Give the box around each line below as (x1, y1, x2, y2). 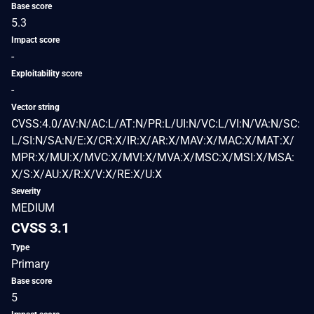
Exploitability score (11, 68, 82, 78)
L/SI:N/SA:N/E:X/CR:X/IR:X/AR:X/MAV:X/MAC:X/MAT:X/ (11, 133, 294, 147)
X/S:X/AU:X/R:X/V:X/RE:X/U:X (11, 167, 162, 181)
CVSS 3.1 (11, 219, 69, 236)
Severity (11, 186, 41, 196)
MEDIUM (11, 200, 55, 214)
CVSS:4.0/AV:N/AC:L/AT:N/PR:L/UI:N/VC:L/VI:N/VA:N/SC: (11, 116, 300, 130)
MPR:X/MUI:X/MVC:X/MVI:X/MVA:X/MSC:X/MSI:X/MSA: (11, 150, 294, 164)
